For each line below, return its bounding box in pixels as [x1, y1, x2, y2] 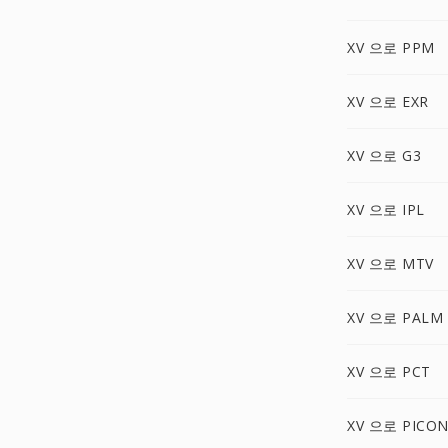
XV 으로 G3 [347, 146, 421, 165]
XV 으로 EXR [347, 92, 429, 111]
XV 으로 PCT [347, 362, 431, 381]
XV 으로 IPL [347, 200, 425, 219]
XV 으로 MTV [347, 254, 434, 273]
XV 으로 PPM [347, 38, 435, 57]
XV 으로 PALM [347, 308, 443, 327]
